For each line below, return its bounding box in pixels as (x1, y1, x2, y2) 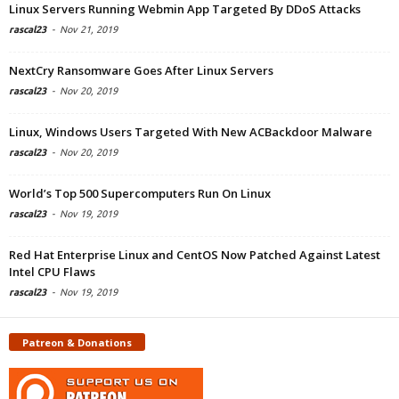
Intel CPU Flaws (9, 264, 95, 281)
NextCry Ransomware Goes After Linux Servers (9, 62, 273, 79)
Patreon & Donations (22, 335, 132, 349)
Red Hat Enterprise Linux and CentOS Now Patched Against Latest (9, 247, 380, 264)
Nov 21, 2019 (60, 24, 118, 36)
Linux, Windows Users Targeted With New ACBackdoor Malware (9, 124, 372, 141)
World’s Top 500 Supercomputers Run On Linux (9, 185, 271, 202)
